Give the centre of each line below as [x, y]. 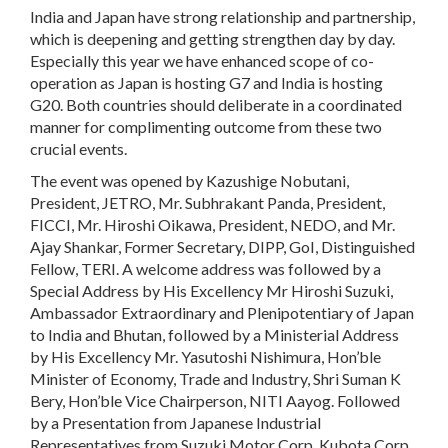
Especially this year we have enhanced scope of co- [202, 60]
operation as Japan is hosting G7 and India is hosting [206, 82]
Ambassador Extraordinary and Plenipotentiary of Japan [222, 312]
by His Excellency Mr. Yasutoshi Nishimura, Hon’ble [205, 356]
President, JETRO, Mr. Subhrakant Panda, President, [207, 202]
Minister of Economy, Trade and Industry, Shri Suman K [215, 378]
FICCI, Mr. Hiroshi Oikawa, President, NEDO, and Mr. [212, 224]
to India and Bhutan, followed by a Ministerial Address [214, 334]
